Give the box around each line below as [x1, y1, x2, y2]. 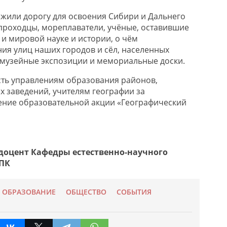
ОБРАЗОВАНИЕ [2, 187, 56, 197]
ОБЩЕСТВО [65, 187, 106, 197]
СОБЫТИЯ [116, 187, 152, 197]
